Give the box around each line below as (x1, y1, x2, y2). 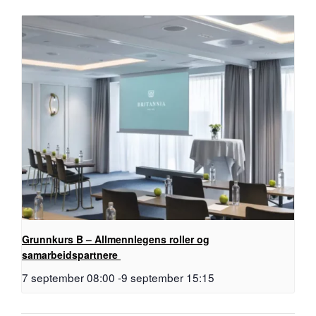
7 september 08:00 (22, 269, 115, 285)
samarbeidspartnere (22, 247, 121, 262)
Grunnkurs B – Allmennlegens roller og (22, 231, 209, 246)
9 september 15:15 (121, 269, 214, 285)
